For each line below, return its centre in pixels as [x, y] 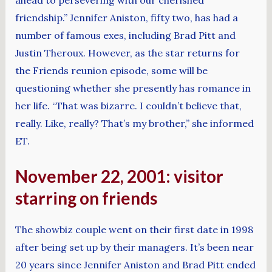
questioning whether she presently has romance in [133, 88]
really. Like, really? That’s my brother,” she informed [134, 123]
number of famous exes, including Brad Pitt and [125, 35]
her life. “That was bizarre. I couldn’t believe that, [128, 105]
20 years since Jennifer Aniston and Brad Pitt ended [135, 264]
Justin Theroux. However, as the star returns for [127, 53]
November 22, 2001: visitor [119, 176]
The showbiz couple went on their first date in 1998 [134, 229]
